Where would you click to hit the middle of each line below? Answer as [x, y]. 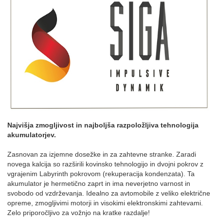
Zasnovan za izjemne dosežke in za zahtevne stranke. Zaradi [102, 154]
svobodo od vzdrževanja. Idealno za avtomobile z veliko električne [109, 193]
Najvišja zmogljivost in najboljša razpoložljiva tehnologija [103, 125]
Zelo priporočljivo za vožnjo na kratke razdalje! [79, 212]
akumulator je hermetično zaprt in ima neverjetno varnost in [99, 183]
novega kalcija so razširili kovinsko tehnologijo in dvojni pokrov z [105, 164]
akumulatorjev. [32, 135]
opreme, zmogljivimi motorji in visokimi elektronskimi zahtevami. [105, 203]
